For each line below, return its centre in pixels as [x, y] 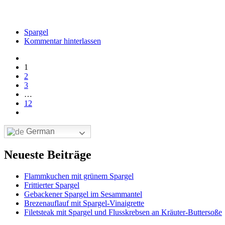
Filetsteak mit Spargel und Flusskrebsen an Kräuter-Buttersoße [123, 212]
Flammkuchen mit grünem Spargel [79, 176]
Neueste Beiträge [48, 155]
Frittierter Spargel [52, 185]
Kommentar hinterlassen [63, 41]
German [39, 131]
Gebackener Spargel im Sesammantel [83, 194]
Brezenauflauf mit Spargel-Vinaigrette [84, 203]
